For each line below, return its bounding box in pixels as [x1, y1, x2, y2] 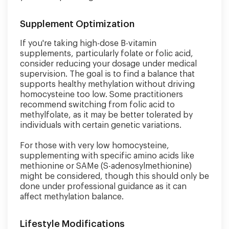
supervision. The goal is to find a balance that [20, 70, 195, 78]
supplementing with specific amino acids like [20, 151, 194, 160]
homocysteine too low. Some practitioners [20, 90, 183, 99]
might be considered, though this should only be [20, 172, 209, 180]
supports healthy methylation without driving [20, 80, 195, 88]
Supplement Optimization [20, 19, 134, 29]
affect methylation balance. [20, 192, 124, 201]
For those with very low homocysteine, [20, 141, 169, 150]
